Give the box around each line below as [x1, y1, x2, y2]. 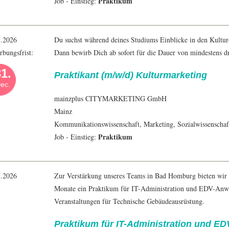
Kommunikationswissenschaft [54, 119, 140, 129]
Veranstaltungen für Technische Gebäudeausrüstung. [54, 196, 204, 207]
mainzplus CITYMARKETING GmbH [54, 94, 167, 104]
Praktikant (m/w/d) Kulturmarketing [54, 70, 207, 81]
